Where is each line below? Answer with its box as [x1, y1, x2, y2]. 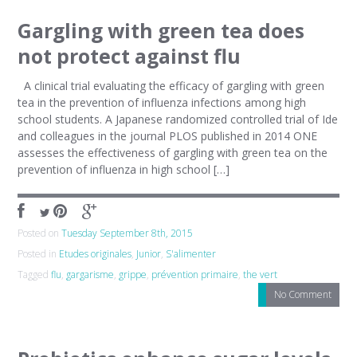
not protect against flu [18, 43, 241, 69]
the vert [243, 268, 278, 281]
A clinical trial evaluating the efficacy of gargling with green [18, 78, 325, 93]
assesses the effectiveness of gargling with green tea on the [18, 145, 328, 160]
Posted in [18, 247, 60, 261]
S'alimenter [166, 247, 217, 261]
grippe [119, 268, 147, 281]
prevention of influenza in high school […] [18, 162, 230, 177]
